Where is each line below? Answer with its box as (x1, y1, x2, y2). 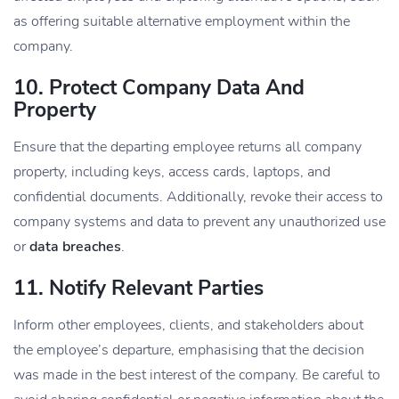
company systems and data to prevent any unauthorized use (13, 212, 386, 232)
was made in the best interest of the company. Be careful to (13, 365, 380, 386)
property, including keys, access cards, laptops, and (13, 162, 330, 183)
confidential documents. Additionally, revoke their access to (13, 187, 383, 208)
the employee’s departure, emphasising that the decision (13, 340, 364, 361)
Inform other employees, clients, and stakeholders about (13, 315, 363, 336)
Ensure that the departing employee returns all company (13, 137, 362, 158)
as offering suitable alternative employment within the (13, 12, 350, 32)
